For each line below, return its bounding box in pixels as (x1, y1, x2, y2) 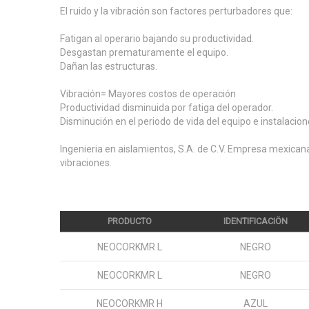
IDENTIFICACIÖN (223, 216, 288, 226)
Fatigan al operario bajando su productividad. (60, 33, 254, 44)
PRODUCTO (107, 216, 152, 226)
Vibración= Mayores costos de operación (60, 88, 236, 99)
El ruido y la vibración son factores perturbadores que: (60, 6, 292, 17)
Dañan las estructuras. (60, 61, 157, 72)
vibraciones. (60, 157, 112, 168)
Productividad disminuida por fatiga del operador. (60, 102, 273, 113)
